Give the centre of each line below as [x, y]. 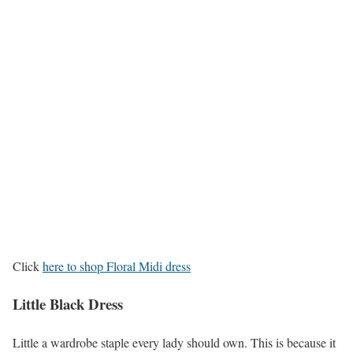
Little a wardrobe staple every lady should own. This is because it [174, 343]
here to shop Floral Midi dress [117, 266]
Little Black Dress [68, 304]
